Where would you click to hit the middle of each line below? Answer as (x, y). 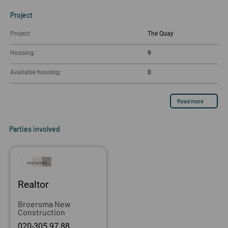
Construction (41, 212)
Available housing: (36, 73)
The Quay (162, 34)
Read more (190, 101)
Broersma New (44, 204)
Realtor (33, 184)
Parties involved (35, 129)
